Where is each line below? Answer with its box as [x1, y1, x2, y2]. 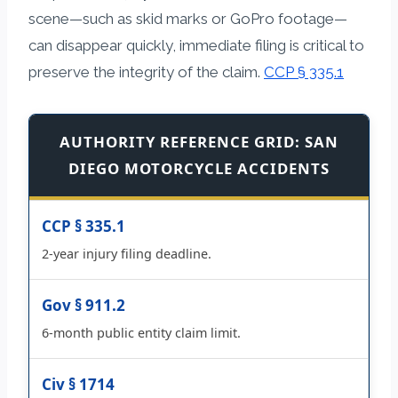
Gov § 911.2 [42, 294, 125, 315]
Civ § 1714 [42, 373, 115, 394]
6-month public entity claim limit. [42, 323, 241, 341]
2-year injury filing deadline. [42, 244, 211, 262]
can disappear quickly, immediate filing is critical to [28, 36, 364, 54]
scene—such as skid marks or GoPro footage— [28, 9, 347, 28]
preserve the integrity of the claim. [28, 62, 264, 81]
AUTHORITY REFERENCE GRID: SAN [60, 131, 338, 152]
